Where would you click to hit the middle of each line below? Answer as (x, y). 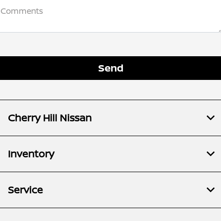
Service (25, 190)
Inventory (31, 154)
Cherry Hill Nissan (50, 118)
